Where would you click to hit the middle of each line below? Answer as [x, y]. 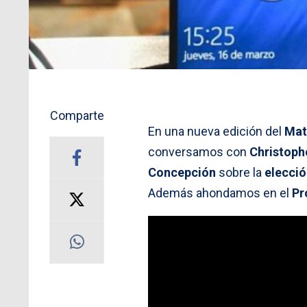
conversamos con [199, 151]
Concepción [182, 172]
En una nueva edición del [216, 131]
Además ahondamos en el [220, 193]
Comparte [77, 115]
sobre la [240, 172]
